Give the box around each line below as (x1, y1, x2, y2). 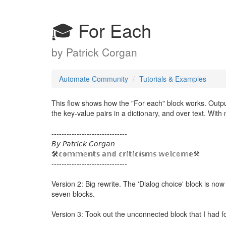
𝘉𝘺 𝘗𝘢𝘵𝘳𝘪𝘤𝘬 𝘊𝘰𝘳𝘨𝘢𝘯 (51, 138, 115, 148)
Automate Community (59, 74, 128, 84)
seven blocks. (51, 189, 95, 199)
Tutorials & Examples (139, 74, 206, 84)
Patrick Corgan (66, 44, 137, 60)
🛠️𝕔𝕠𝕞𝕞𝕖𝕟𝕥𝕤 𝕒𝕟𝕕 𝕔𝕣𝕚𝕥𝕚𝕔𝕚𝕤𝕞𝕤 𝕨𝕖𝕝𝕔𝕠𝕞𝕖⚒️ (51, 148, 200, 158)
